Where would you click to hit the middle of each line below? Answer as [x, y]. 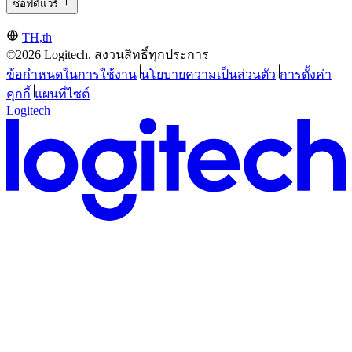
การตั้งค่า [305, 74]
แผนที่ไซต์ [62, 93]
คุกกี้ [18, 93]
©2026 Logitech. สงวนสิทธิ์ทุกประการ [108, 54]
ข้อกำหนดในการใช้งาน [71, 74]
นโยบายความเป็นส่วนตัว [208, 74]
